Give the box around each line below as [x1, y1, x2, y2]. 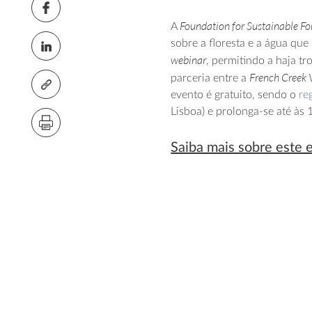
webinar [171, 53, 207, 67]
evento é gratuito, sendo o [171, 89, 299, 100]
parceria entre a [171, 72, 250, 84]
